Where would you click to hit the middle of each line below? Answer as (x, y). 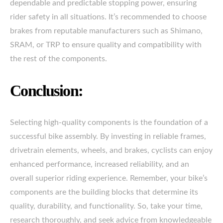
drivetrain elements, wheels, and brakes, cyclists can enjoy (111, 150)
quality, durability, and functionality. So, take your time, (106, 206)
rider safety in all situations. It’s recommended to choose (108, 17)
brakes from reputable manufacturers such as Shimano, (106, 31)
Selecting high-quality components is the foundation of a (109, 122)
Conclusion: (47, 91)
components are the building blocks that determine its (104, 192)
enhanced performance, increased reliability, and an (100, 164)
